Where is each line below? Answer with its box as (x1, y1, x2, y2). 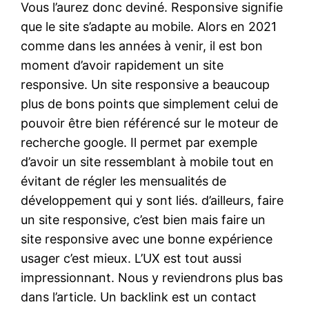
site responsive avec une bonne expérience (21, 231, 273, 246)
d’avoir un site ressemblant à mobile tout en (21, 154, 275, 169)
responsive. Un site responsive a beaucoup (21, 77, 270, 92)
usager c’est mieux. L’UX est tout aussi (21, 250, 242, 266)
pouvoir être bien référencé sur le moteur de (21, 115, 279, 130)
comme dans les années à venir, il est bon (21, 38, 263, 53)
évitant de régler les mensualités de (21, 173, 227, 188)
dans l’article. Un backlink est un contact (21, 289, 257, 304)
